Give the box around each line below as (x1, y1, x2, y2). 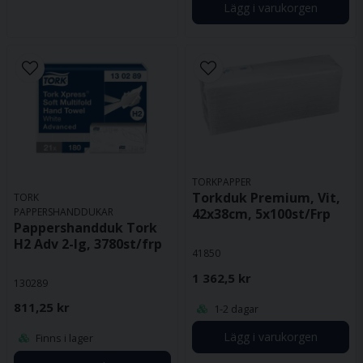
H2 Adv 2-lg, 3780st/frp (14, 234, 162, 253)
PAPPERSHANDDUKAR (14, 204, 113, 219)
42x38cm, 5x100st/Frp (192, 204, 331, 223)
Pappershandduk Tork (14, 218, 157, 237)
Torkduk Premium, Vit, (192, 188, 340, 207)
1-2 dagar (211, 301, 258, 316)
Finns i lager (33, 331, 93, 346)
